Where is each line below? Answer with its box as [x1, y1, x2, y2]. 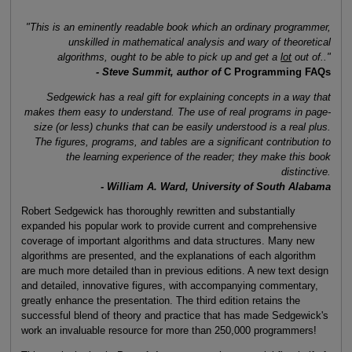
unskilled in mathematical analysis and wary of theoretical [68, 35, 332, 48]
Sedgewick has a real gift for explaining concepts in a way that [46, 90, 332, 103]
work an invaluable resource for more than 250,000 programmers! [20, 324, 317, 337]
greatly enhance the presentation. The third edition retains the [20, 295, 300, 307]
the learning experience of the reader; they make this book [66, 150, 332, 163]
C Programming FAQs [224, 65, 332, 78]
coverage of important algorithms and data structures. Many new [20, 235, 314, 247]
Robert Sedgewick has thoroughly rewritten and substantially [20, 205, 295, 218]
